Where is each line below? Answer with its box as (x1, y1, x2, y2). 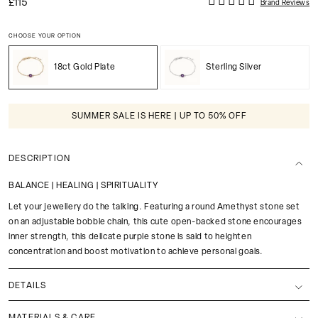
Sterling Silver (206, 63, 262, 72)
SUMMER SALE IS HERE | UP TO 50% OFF (71, 112, 247, 121)
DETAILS (9, 281, 47, 290)
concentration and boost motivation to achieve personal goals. (9, 247, 263, 256)
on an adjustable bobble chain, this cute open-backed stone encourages (9, 217, 302, 226)
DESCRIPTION (9, 155, 71, 163)
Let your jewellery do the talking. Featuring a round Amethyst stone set (9, 202, 300, 212)
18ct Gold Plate (54, 63, 116, 72)
